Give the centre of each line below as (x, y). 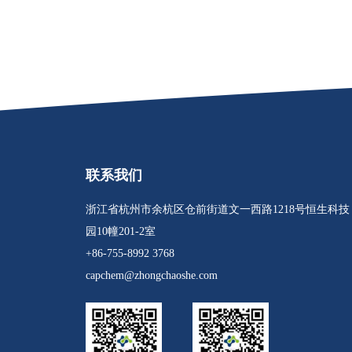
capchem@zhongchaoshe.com (151, 276)
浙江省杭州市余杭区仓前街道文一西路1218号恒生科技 (217, 210)
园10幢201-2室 (120, 232)
